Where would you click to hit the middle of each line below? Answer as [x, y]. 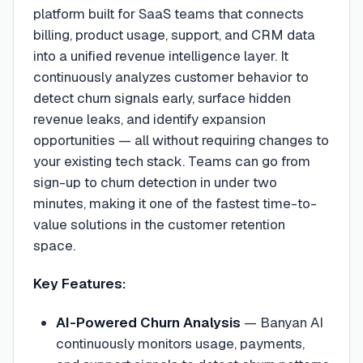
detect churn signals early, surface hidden [162, 98]
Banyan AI [291, 322]
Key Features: [80, 284]
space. [54, 246]
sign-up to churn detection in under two [155, 182]
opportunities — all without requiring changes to [181, 140]
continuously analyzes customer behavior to [171, 77]
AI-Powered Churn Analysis [148, 322]
